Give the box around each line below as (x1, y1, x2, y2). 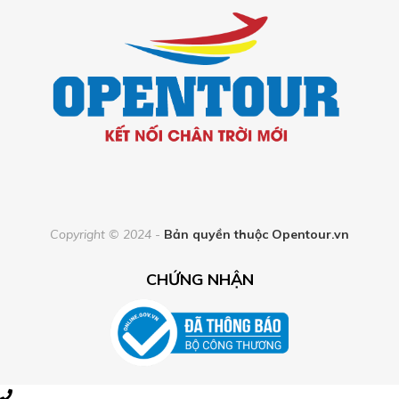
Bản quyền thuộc (164, 225, 272, 242)
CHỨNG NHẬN (145, 268, 254, 289)
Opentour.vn (272, 225, 349, 242)
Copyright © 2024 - (50, 225, 164, 242)
